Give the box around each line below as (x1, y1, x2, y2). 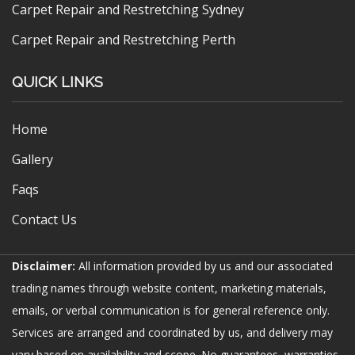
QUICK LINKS (12, 74, 103, 91)
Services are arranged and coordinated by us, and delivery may (12, 325, 333, 341)
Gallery (12, 151, 53, 169)
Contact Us (12, 211, 77, 229)
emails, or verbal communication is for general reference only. (12, 303, 330, 319)
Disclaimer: (12, 258, 75, 274)
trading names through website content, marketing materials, (12, 281, 326, 296)
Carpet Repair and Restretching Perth (12, 31, 235, 49)
